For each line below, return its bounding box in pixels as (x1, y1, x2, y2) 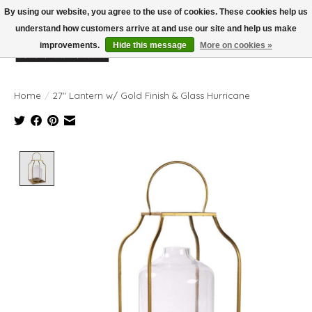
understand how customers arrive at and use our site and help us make (15, 24, 297, 33)
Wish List (228, 48, 273, 63)
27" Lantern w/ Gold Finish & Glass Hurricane (53, 89, 250, 101)
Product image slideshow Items (60, 150, 220, 165)
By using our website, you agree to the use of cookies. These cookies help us (4, 7, 308, 17)
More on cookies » (200, 40, 272, 50)
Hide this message (113, 40, 187, 50)
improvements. (40, 40, 102, 50)
